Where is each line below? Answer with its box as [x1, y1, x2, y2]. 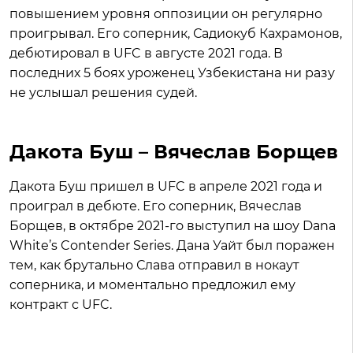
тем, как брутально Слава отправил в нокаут [9, 258, 299, 273]
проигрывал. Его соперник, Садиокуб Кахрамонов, [9, 26, 342, 42]
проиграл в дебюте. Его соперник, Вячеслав [9, 199, 302, 214]
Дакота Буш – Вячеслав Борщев [9, 140, 338, 164]
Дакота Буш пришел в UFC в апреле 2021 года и [9, 179, 322, 195]
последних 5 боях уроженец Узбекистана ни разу [9, 65, 335, 81]
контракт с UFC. [9, 297, 112, 313]
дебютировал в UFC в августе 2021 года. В [9, 46, 283, 61]
